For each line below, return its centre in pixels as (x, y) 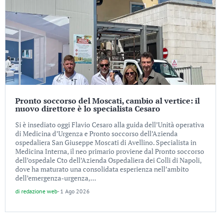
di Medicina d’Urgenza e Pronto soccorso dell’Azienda (96, 133)
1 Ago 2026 (75, 191)
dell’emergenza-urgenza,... (56, 178)
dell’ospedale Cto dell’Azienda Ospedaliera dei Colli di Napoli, (108, 160)
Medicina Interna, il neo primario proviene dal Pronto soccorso (110, 151)
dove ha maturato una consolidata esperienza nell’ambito (102, 169)
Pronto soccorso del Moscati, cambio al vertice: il (108, 101)
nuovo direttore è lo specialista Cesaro (88, 109)
